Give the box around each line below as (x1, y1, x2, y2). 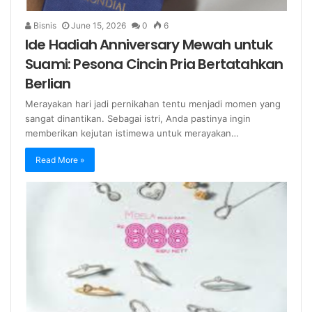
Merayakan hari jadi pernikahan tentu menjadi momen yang (25, 98, 281, 110)
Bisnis (31, 20, 56, 31)
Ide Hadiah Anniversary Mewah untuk (25, 35, 272, 55)
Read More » (36, 155, 84, 166)
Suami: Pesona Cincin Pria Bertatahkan (25, 54, 283, 75)
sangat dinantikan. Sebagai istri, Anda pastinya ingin (25, 113, 251, 125)
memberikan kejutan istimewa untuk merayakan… (25, 127, 239, 139)
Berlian (25, 74, 71, 94)
